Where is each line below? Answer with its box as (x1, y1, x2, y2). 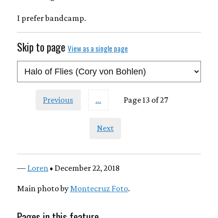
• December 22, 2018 (48, 163, 120, 173)
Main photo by (17, 183, 70, 193)
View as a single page (68, 42, 128, 54)
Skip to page (17, 38, 68, 54)
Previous (43, 94, 73, 105)
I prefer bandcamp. (17, 13, 86, 23)
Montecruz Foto (70, 183, 128, 193)
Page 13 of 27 (123, 94, 168, 105)
